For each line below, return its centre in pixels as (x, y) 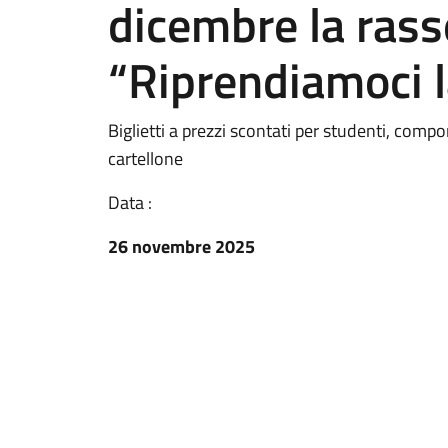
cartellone (145, 158)
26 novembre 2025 (181, 246)
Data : (130, 202)
